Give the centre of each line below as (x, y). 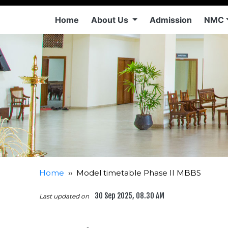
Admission (170, 20)
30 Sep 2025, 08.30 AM (130, 196)
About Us (111, 20)
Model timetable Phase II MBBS (139, 173)
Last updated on (65, 196)
